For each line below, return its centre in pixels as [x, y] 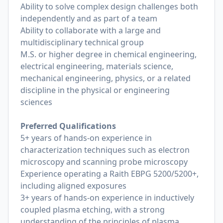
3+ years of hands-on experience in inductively [107, 198]
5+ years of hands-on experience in [86, 138]
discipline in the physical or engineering [95, 90]
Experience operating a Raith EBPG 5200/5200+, [110, 174]
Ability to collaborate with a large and [91, 30]
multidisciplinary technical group [82, 42]
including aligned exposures [73, 186]
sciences [36, 102]
